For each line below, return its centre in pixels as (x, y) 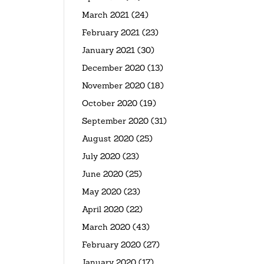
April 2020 (103, 209)
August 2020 (108, 139)
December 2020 (114, 68)
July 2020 (101, 156)
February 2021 (111, 33)
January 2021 (109, 50)
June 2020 (103, 174)
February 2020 (112, 245)
